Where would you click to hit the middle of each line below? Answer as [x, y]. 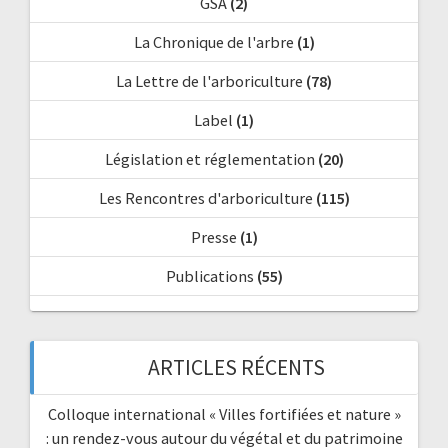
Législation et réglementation [209, 159]
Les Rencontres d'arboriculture [205, 198]
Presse [213, 237]
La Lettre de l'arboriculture [209, 81]
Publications [209, 276]
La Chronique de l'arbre [213, 42]
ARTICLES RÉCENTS [236, 368]
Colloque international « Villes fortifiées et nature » [224, 414]
